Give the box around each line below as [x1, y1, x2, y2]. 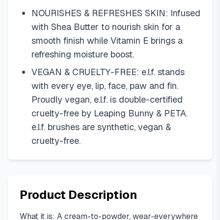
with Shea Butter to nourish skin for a [31, 21, 180, 32]
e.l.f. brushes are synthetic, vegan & [31, 121, 171, 133]
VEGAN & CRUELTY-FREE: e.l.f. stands [31, 66, 185, 78]
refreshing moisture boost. [31, 49, 134, 60]
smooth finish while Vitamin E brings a [31, 35, 183, 46]
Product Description [20, 187, 137, 202]
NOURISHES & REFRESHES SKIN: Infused [31, 7, 200, 19]
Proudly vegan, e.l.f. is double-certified [31, 94, 183, 105]
